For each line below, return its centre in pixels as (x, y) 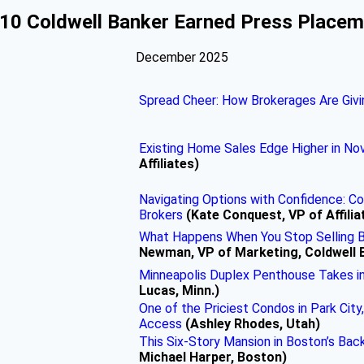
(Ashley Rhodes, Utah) (251, 323)
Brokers (161, 214)
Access (160, 323)
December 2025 (182, 57)
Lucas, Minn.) (179, 290)
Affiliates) (169, 163)
